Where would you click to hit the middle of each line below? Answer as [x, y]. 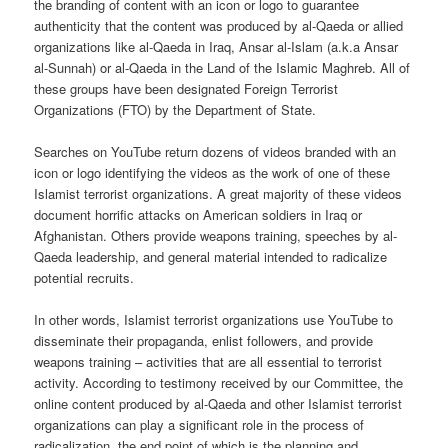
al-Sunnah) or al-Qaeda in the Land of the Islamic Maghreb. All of [222, 67]
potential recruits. [84, 277]
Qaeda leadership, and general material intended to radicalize [211, 256]
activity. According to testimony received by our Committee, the [219, 382]
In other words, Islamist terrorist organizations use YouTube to [214, 319]
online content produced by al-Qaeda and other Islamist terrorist [218, 403]
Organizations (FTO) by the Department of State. [175, 109]
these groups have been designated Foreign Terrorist [186, 88]
